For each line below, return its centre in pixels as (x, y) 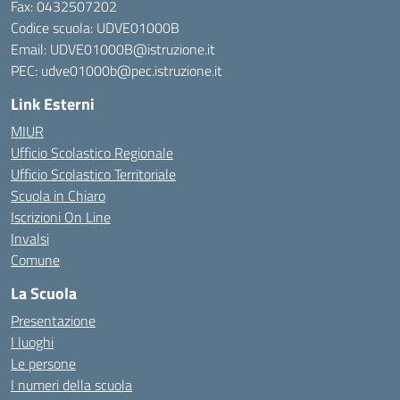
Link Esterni (53, 104)
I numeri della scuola (71, 385)
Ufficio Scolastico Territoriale (93, 174)
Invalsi (30, 238)
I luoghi (32, 342)
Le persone (43, 363)
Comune (35, 260)
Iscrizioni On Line (61, 217)
